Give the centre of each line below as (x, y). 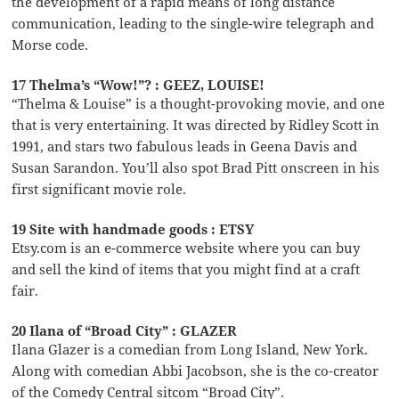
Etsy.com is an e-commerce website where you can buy (186, 247)
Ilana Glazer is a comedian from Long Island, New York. (190, 349)
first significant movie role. (99, 188)
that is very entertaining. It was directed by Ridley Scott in (196, 124)
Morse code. (50, 44)
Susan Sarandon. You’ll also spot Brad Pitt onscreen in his (196, 167)
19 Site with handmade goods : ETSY (133, 228)
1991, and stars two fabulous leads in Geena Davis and (185, 146)
